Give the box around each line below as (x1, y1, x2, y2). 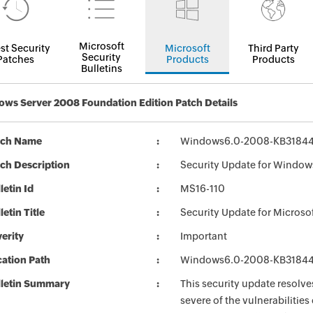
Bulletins (80, 63, 122, 74)
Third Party (247, 43, 299, 54)
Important (180, 231, 227, 242)
